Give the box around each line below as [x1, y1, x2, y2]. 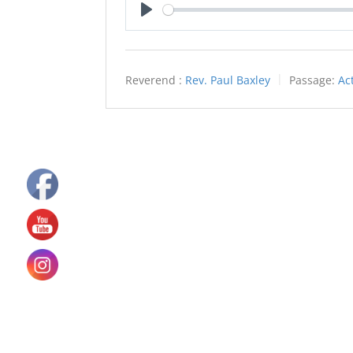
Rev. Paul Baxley [185, 72, 271, 88]
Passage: [289, 72, 336, 88]
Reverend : [125, 72, 183, 88]
